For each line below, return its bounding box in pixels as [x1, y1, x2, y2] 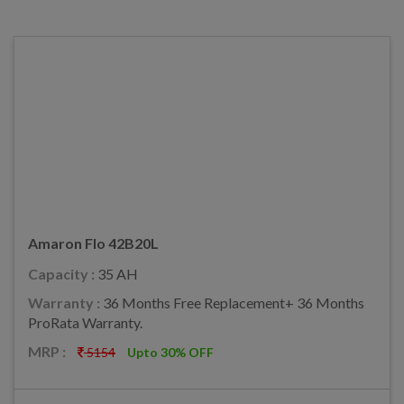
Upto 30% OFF [127, 344, 214, 360]
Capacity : [28, 264, 97, 282]
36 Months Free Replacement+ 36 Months [103, 293, 364, 311]
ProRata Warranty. [28, 313, 142, 331]
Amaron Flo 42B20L [28, 234, 159, 252]
